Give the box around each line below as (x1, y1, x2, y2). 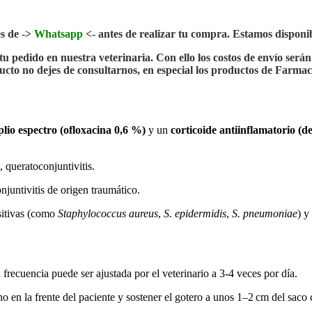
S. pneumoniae (232, 208, 297, 220)
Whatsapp (34, 28, 83, 40)
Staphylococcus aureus (58, 208, 158, 220)
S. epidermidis (164, 208, 226, 220)
